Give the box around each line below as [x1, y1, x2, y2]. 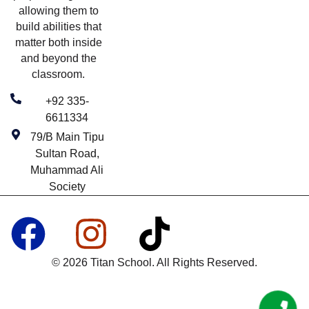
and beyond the [20, 52, 97, 64]
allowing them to [18, 4, 99, 17]
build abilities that [15, 20, 101, 32]
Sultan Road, [34, 147, 99, 159]
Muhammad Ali [30, 163, 104, 176]
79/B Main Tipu [30, 130, 104, 143]
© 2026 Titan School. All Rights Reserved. [52, 256, 257, 268]
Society [48, 180, 86, 192]
